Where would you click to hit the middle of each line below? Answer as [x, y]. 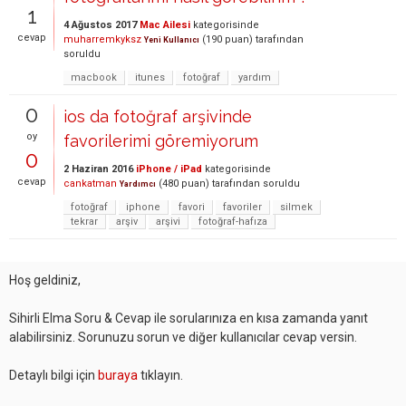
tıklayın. [160, 375]
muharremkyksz [102, 39]
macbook [94, 77]
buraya [118, 375]
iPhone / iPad [169, 169]
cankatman [90, 184]
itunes [150, 77]
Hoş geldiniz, [45, 280]
